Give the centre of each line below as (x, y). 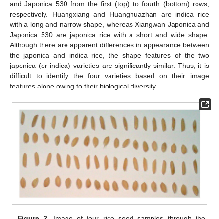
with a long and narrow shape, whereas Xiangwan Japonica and (109, 24)
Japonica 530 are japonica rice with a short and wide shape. (109, 34)
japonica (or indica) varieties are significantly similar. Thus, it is (109, 65)
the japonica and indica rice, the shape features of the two (109, 55)
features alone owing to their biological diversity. (84, 86)
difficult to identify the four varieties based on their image (109, 76)
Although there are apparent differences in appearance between (109, 45)
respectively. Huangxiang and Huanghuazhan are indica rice (109, 14)
